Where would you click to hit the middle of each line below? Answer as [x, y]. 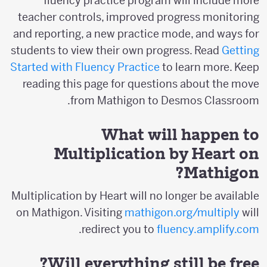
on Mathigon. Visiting [77, 212]
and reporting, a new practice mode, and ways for [143, 33]
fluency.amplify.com [215, 229]
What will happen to [187, 134]
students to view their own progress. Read [123, 50]
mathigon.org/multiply [189, 212]
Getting [247, 50]
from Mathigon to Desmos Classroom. [171, 100]
